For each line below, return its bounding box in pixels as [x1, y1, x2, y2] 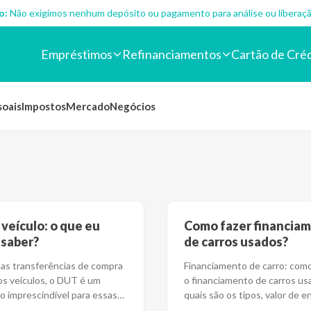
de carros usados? [184, 234, 288, 249]
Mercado [66, 100, 110, 112]
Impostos [22, 100, 66, 112]
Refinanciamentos [122, 46, 221, 62]
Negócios [110, 100, 155, 112]
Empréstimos [41, 46, 112, 62]
